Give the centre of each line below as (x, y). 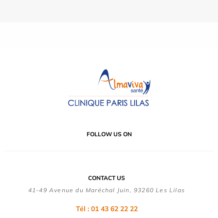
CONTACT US (107, 178)
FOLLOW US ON (109, 134)
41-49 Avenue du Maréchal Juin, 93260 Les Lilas (107, 190)
